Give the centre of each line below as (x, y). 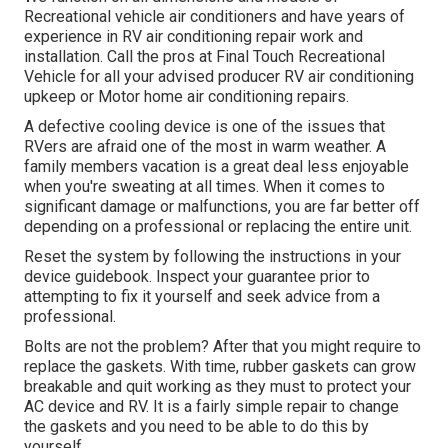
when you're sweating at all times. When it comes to (204, 186)
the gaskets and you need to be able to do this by (196, 426)
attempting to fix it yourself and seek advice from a (202, 296)
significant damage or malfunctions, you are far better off (222, 206)
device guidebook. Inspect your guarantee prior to (197, 276)
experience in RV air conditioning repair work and (193, 36)
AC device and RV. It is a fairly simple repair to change (211, 406)
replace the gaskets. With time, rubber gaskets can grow (220, 366)
